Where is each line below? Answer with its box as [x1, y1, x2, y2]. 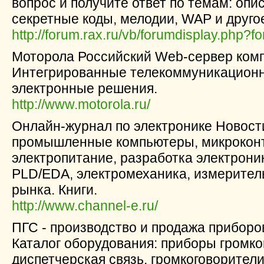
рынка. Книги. [12, 182, 97, 197]
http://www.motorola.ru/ [12, 97, 150, 112]
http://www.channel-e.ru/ [12, 198, 158, 213]
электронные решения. [12, 81, 157, 96]
